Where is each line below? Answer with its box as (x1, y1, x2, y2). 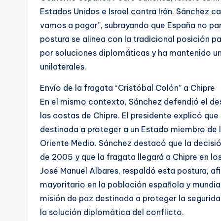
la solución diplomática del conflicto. (40, 207, 184, 217)
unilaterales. (40, 61, 86, 72)
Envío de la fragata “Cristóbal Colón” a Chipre (40, 82, 215, 93)
